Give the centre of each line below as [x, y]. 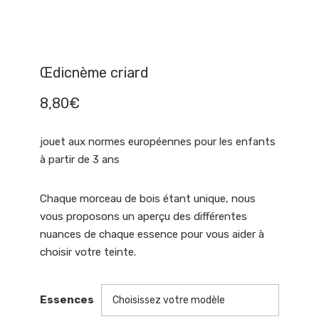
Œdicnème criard [94, 72]
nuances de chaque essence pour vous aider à [152, 234]
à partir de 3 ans [87, 159]
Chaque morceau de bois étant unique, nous [148, 198]
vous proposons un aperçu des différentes [143, 216]
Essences [67, 300]
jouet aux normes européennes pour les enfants [158, 141]
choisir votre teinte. [88, 252]
